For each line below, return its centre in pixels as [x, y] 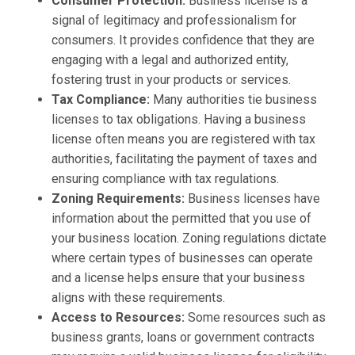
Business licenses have [254, 199]
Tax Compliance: [102, 100]
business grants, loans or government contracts [183, 338]
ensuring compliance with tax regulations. [165, 179]
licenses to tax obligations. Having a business [179, 120]
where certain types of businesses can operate [182, 258]
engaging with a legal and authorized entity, [170, 60]
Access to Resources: [120, 318]
